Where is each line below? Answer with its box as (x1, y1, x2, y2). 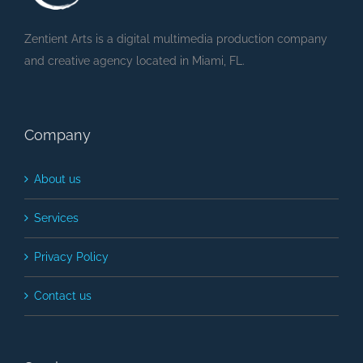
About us (34, 173, 81, 186)
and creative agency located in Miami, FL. (24, 54, 245, 68)
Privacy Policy (34, 250, 109, 264)
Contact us (34, 289, 92, 303)
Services (34, 211, 79, 225)
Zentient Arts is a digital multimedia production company (24, 32, 327, 46)
